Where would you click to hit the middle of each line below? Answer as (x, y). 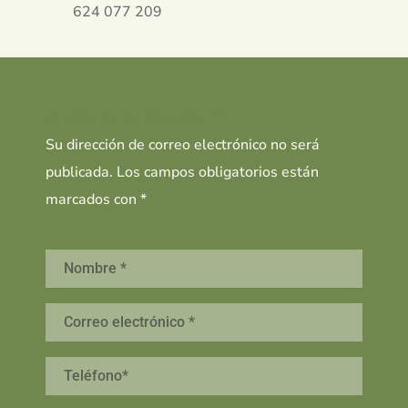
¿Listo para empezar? (135, 117)
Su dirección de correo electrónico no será (183, 144)
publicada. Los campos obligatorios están (182, 172)
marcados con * (96, 199)
